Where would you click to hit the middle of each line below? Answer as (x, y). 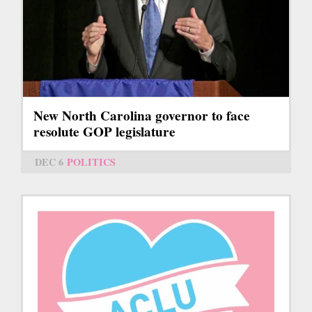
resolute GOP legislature (104, 131)
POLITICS (91, 162)
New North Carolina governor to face (142, 115)
